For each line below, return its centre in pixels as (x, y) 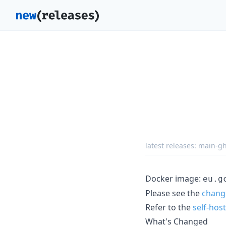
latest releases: (172, 145)
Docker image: (174, 178)
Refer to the (169, 207)
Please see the (174, 193)
